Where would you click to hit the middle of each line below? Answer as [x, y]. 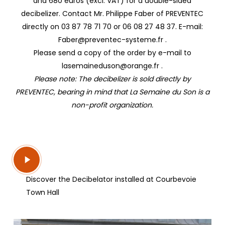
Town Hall [42, 192]
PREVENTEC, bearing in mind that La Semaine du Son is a [112, 92]
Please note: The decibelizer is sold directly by [112, 79]
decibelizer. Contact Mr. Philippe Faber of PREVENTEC [113, 14]
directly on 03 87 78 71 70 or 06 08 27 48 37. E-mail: [112, 27]
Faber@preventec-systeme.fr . [112, 40]
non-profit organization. [113, 105]
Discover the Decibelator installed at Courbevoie [111, 179]
